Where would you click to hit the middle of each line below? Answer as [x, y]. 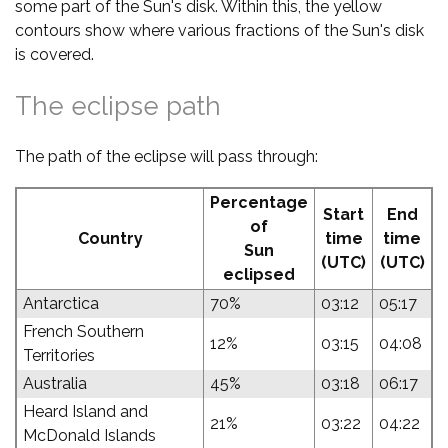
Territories [59, 355]
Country [110, 238]
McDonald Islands [89, 435]
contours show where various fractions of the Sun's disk [219, 30]
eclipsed [259, 274]
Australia [55, 383]
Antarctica [61, 303]
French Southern [83, 331]
